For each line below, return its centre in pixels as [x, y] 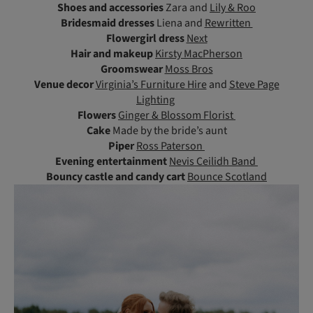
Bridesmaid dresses [107, 23]
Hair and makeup [112, 53]
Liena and [179, 23]
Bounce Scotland [227, 176]
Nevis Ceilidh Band [213, 161]
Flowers [97, 115]
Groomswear [132, 69]
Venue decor [65, 84]
